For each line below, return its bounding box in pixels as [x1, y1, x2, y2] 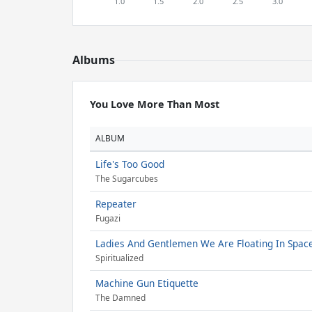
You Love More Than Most [90, 97, 219, 111]
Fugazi [95, 212, 120, 225]
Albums [72, 52, 115, 68]
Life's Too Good [95, 157, 164, 171]
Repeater [95, 197, 136, 210]
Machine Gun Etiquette [95, 276, 198, 290]
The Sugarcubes [95, 173, 158, 185]
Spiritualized [95, 252, 143, 265]
